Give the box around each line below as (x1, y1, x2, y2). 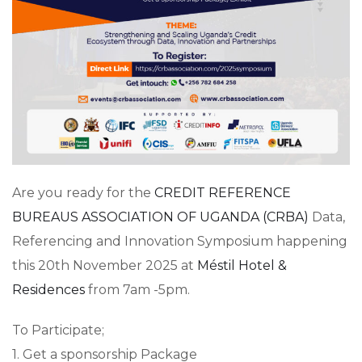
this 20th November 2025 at (12, 257, 197, 273)
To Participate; (12, 322, 104, 338)
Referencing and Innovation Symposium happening (12, 233, 347, 249)
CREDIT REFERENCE (154, 184, 291, 200)
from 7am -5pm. (85, 281, 190, 297)
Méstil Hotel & (197, 257, 287, 273)
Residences (12, 281, 85, 297)
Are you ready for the (12, 184, 154, 200)
